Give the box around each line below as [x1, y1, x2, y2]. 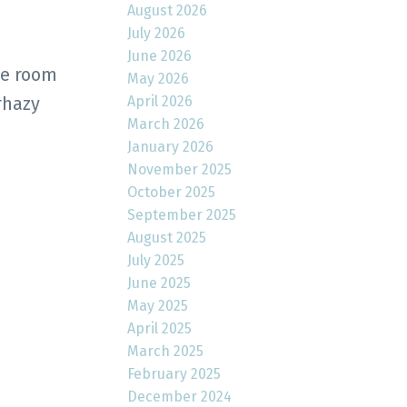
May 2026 [127, 69, 190, 87]
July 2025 [127, 251, 185, 269]
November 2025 [127, 160, 233, 178]
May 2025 [127, 296, 189, 314]
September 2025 [127, 205, 237, 223]
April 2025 [127, 319, 193, 337]
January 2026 [127, 137, 214, 155]
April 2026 [127, 92, 194, 110]
